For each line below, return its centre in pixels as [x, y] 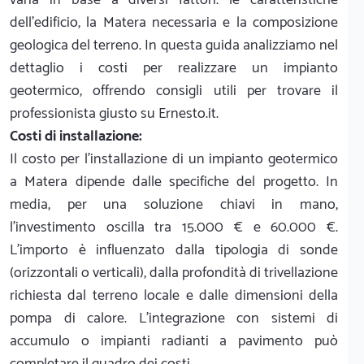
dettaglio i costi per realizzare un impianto [174, 68]
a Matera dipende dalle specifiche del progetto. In [174, 182]
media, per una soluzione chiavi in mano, [174, 204]
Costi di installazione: [76, 136]
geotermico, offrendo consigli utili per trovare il [174, 91]
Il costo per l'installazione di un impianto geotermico [174, 159]
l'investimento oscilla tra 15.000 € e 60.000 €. [174, 227]
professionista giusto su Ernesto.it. [114, 113]
